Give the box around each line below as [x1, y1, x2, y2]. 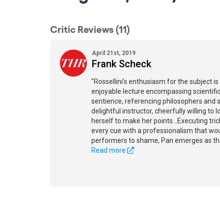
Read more [91, 146, 127, 154]
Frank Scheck [92, 58, 151, 70]
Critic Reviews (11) [50, 23, 130, 34]
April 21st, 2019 [92, 50, 136, 56]
